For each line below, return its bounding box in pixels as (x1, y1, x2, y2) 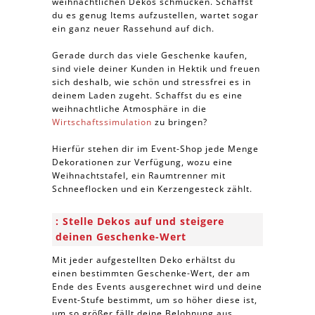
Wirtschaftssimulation (52, 116, 152, 128)
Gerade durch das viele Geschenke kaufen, (52, 49, 247, 61)
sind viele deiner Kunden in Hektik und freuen (52, 63, 260, 75)
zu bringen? (152, 116, 207, 128)
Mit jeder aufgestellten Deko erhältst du (52, 254, 236, 266)
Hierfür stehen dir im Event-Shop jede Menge (52, 143, 259, 155)
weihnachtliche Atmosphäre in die (52, 103, 207, 115)
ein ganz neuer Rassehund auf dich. (52, 22, 214, 34)
